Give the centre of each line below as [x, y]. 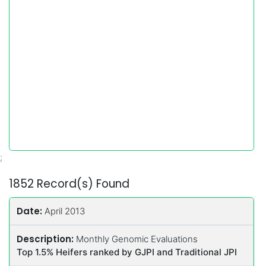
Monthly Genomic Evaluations [137, 239]
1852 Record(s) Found [69, 183]
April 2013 [65, 211]
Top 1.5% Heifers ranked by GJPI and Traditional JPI [127, 252]
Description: [47, 239]
